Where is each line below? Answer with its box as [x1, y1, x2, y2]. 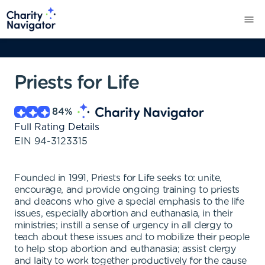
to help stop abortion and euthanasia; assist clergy [14, 244, 236, 254]
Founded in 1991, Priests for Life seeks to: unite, [14, 173, 222, 183]
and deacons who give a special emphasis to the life [14, 197, 244, 206]
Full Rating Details [14, 122, 99, 132]
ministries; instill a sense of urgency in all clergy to [14, 221, 233, 230]
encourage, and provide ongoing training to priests [14, 185, 240, 195]
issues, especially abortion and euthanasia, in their [14, 209, 233, 218]
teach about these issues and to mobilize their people [14, 232, 250, 242]
